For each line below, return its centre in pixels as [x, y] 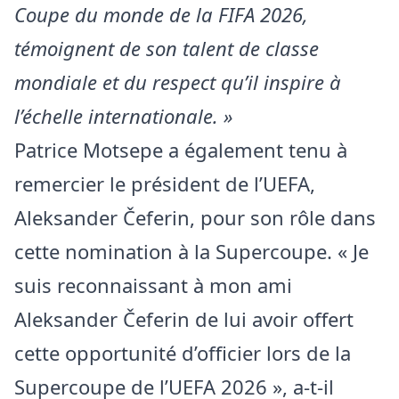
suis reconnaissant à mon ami [153, 285]
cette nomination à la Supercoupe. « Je [191, 251]
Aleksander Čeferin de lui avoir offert [184, 318]
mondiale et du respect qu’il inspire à [178, 81]
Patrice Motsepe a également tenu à [181, 149]
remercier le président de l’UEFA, [165, 183]
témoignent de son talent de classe [167, 48]
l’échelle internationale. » [124, 115]
